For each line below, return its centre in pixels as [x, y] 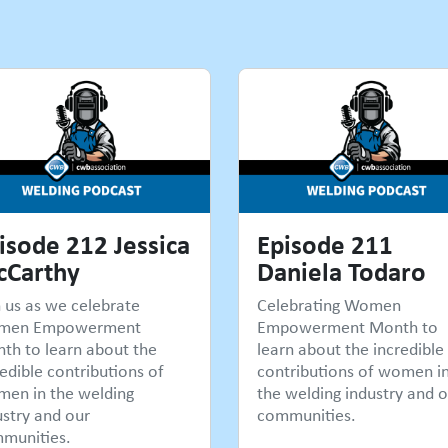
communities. [306, 415]
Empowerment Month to [347, 327]
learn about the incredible [350, 349]
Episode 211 [324, 244]
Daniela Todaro [341, 271]
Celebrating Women [328, 305]
